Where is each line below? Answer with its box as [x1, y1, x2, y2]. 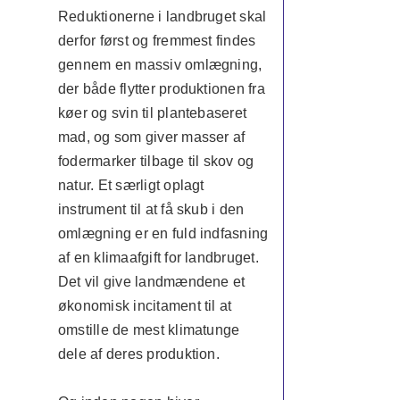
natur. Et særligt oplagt [57, 178, 204, 193]
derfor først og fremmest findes [57, 33, 256, 48]
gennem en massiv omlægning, [57, 57, 262, 72]
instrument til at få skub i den [57, 202, 245, 217]
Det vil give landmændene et [57, 274, 246, 289]
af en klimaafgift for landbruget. [57, 250, 259, 265]
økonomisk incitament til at [57, 298, 232, 313]
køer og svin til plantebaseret [57, 105, 247, 121]
